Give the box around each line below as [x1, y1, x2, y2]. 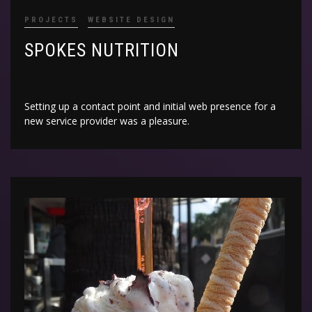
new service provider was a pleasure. [24, 114, 189, 127]
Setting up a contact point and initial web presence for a [24, 99, 276, 113]
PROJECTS [24, 15, 78, 24]
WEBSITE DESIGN [88, 15, 175, 24]
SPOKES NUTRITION [24, 39, 179, 61]
